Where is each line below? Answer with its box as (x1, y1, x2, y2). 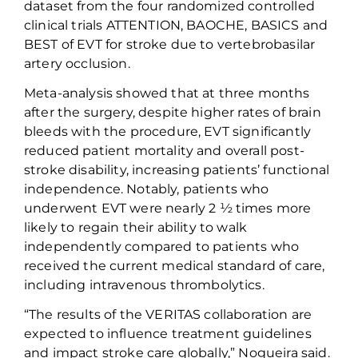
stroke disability (24, 162, 126, 178)
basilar (273, 36, 316, 52)
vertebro (217, 36, 274, 52)
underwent (24, 201, 101, 217)
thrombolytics (169, 277, 262, 293)
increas (128, 162, 179, 178)
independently (24, 239, 122, 255)
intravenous (86, 277, 170, 293)
